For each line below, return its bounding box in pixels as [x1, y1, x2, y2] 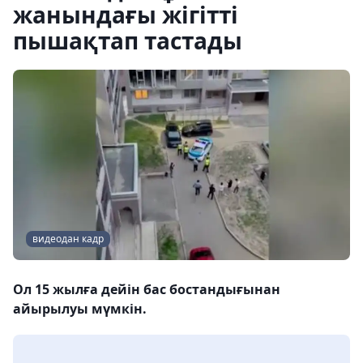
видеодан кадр [32, 232, 104, 246]
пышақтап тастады [13, 25, 242, 56]
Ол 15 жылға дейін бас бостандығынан [13, 280, 280, 299]
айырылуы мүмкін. [13, 300, 147, 318]
